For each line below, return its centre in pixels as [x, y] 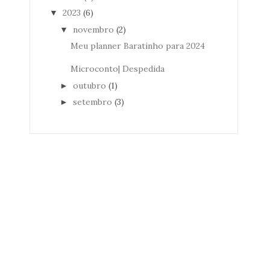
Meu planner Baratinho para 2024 [137, 46]
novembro [93, 29]
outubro [89, 85]
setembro [92, 102]
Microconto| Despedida [117, 69]
